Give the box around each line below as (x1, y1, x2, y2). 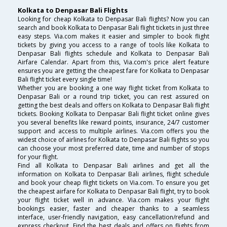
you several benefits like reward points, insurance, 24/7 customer (18, 118, 209, 127)
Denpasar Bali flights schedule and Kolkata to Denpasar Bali (18, 49, 209, 58)
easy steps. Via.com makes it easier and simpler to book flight (18, 32, 209, 41)
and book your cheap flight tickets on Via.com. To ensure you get (18, 178, 209, 187)
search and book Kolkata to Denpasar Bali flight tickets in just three (18, 23, 209, 32)
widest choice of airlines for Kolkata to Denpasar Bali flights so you (18, 135, 209, 144)
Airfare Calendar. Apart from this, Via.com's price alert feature (18, 58, 209, 67)
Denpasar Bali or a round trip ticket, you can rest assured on (18, 92, 209, 101)
